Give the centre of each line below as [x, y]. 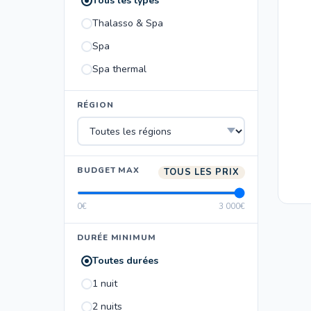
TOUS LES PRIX [202, 172]
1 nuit [105, 284]
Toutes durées [125, 261]
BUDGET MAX [109, 170]
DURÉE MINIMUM [117, 237]
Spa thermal [119, 69]
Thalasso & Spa [128, 23]
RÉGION [95, 105]
